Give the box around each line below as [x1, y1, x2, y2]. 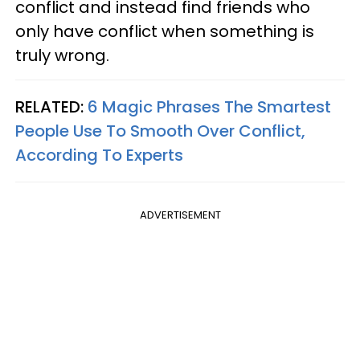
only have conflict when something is [15, 20, 314, 43]
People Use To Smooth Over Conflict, [15, 120, 305, 142]
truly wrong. [15, 44, 109, 67]
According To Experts [15, 144, 183, 166]
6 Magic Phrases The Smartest [88, 96, 331, 118]
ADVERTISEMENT [139, 207, 221, 223]
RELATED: [15, 96, 88, 118]
